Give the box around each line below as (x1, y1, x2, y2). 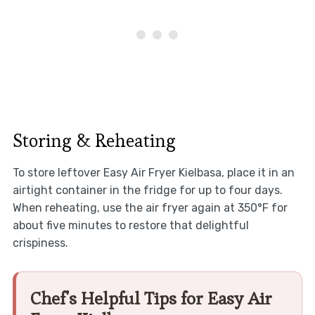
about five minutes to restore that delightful (12, 218, 249, 232)
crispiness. (12, 236, 68, 250)
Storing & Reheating (12, 128, 176, 153)
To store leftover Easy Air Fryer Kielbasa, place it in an (12, 165, 295, 179)
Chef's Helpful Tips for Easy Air (30, 286, 272, 309)
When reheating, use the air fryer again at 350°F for (12, 200, 288, 214)
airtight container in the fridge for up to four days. (12, 183, 283, 197)
